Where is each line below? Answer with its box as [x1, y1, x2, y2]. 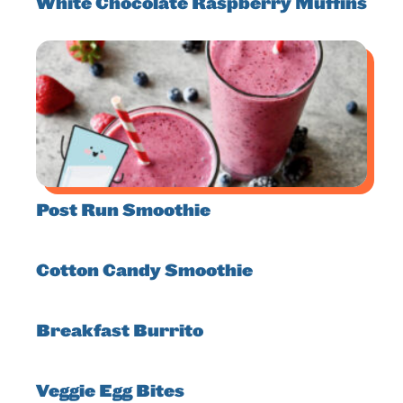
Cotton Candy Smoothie [36, 261, 253, 282]
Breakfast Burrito [36, 321, 203, 342]
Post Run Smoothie [36, 201, 210, 221]
